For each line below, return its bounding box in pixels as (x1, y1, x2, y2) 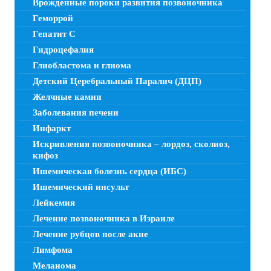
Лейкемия (33, 197, 75, 207)
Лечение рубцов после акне (33, 229, 148, 239)
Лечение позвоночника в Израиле (33, 213, 175, 223)
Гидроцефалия (33, 44, 94, 54)
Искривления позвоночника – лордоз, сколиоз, (33, 139, 230, 149)
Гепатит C (33, 28, 76, 39)
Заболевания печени (33, 107, 119, 117)
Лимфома (33, 244, 73, 255)
